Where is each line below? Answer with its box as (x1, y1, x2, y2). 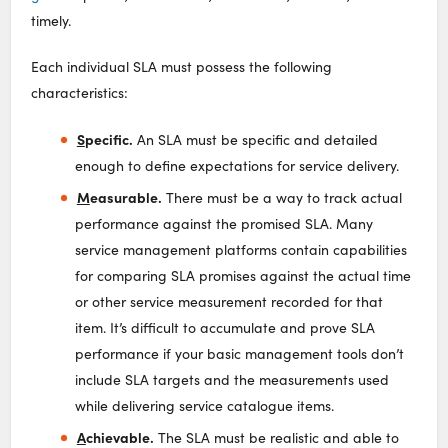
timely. (31, 10, 72, 30)
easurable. (89, 186, 162, 207)
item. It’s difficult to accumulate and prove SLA (75, 317, 376, 337)
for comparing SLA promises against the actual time (75, 265, 412, 285)
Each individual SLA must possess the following (31, 56, 333, 76)
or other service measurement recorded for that (75, 291, 384, 311)
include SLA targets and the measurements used (75, 369, 390, 389)
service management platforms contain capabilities (75, 239, 408, 259)
